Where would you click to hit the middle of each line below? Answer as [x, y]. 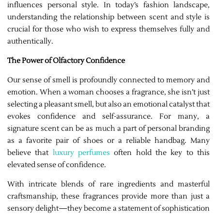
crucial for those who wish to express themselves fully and [108, 29]
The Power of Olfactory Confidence [66, 61]
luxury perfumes [81, 153]
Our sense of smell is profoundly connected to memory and [108, 80]
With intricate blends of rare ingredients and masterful [108, 184]
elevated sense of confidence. [57, 165]
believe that [30, 153]
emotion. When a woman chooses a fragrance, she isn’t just [108, 92]
